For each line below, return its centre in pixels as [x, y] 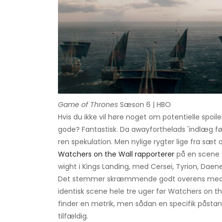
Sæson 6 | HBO [144, 104]
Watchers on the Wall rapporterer [116, 154]
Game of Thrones [88, 104]
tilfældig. [73, 216]
